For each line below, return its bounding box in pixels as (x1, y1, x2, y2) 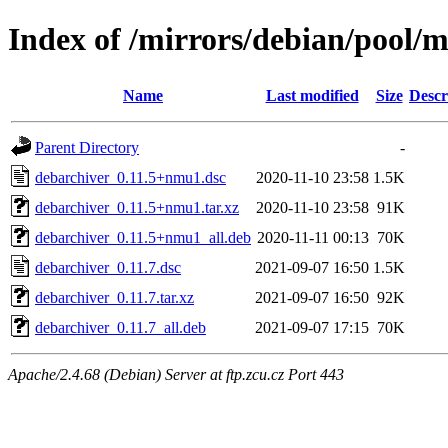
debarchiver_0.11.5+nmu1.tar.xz (35, 198, 239, 216)
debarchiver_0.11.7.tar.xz (35, 288, 194, 306)
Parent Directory (35, 138, 139, 156)
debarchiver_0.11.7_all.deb (35, 318, 206, 336)
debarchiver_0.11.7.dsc (35, 258, 181, 276)
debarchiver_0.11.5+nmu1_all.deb (35, 228, 251, 246)
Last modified (265, 86, 359, 104)
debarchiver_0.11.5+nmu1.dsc (35, 168, 226, 186)
